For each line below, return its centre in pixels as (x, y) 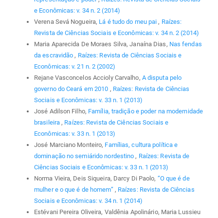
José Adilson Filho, (61, 111)
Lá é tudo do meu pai (129, 22)
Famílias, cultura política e (141, 145)
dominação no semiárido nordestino (85, 156)
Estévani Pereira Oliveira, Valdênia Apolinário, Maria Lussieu (118, 212)
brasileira (48, 123)
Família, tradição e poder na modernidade (146, 111)
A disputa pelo (162, 78)
